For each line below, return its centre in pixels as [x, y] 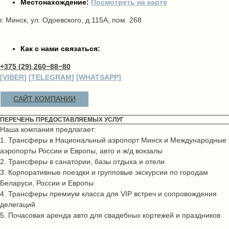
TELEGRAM [51, 77]
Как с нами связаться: [60, 49]
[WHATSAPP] [99, 77]
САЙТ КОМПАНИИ [44, 99]
